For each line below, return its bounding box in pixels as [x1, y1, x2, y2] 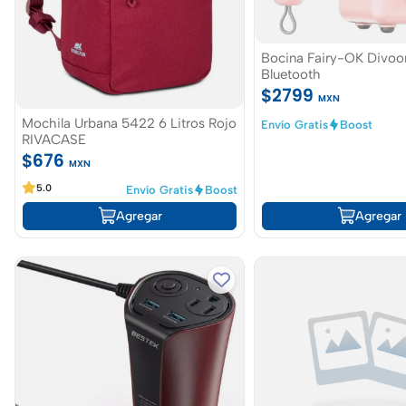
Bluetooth [261, 65, 322, 82]
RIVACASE [22, 130, 86, 148]
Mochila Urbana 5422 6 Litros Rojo [22, 114, 237, 131]
